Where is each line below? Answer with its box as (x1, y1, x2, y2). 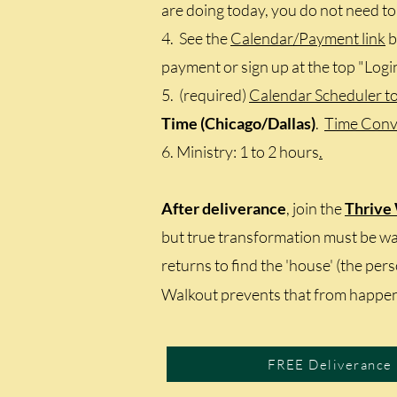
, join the (286, 198, 345, 218)
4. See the (161, 28, 230, 48)
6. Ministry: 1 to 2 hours (161, 142, 319, 161)
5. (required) (161, 85, 249, 105)
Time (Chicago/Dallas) (161, 113, 315, 133)
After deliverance (161, 198, 286, 218)
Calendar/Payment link (230, 28, 385, 48)
